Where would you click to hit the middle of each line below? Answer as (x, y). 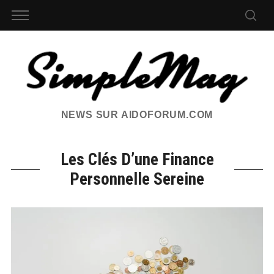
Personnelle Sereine (137, 180)
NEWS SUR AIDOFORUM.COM (137, 115)
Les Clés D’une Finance (137, 160)
